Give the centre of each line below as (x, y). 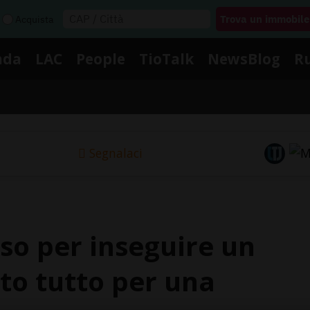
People (101, 58)
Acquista (34, 19)
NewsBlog (244, 58)
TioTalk (166, 58)
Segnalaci (116, 153)
